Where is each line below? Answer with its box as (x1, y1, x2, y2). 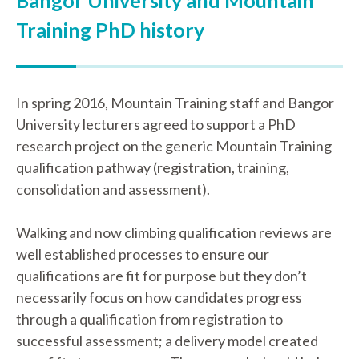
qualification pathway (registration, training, (16, 159, 289, 176)
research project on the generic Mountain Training (16, 137, 332, 155)
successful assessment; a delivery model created (16, 332, 318, 349)
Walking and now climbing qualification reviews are (16, 224, 332, 241)
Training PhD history (16, 18, 204, 42)
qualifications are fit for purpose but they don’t (16, 267, 307, 284)
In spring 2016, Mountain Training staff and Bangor (16, 94, 334, 111)
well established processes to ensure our (16, 245, 269, 263)
